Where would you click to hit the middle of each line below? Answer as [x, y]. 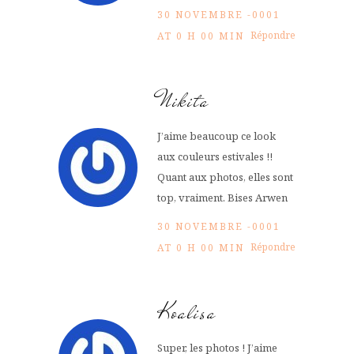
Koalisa [187, 313]
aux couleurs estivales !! [215, 157]
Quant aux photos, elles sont [225, 177]
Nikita [183, 101]
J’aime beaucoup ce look [217, 136]
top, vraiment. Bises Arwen [222, 198]
